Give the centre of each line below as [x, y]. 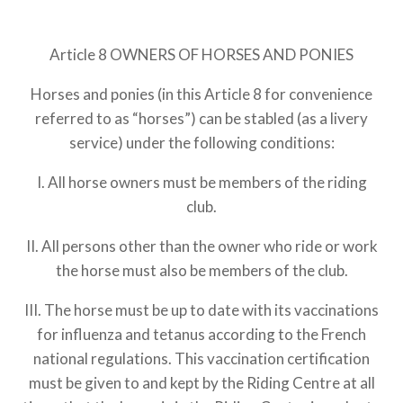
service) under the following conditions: [201, 143]
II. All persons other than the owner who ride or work [201, 246]
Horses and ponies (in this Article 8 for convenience [201, 94]
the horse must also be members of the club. [201, 270]
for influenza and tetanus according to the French [201, 334]
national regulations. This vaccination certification [201, 358]
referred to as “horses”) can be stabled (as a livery [201, 118]
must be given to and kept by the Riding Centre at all [201, 383]
